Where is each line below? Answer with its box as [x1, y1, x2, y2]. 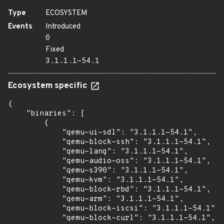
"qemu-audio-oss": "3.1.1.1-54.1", [8, 156, 210, 166]
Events [8, 22, 32, 31]
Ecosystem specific [8, 80, 89, 91]
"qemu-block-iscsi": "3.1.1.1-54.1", [8, 204, 219, 213]
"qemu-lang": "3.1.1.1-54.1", [8, 147, 188, 156]
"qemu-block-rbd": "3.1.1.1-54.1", [8, 185, 210, 194]
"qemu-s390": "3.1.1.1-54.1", [8, 166, 188, 175]
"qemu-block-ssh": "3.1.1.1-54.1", [8, 137, 210, 147]
